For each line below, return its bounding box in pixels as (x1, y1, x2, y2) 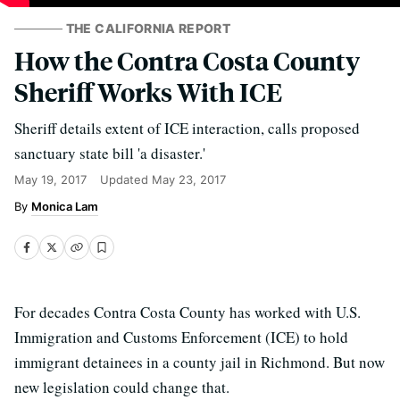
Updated (100, 172, 152, 187)
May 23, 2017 (152, 172, 226, 187)
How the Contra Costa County (14, 44, 360, 77)
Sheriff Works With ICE (14, 75, 282, 108)
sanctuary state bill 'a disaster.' (14, 143, 205, 163)
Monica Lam (31, 199, 98, 213)
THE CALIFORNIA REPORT (65, 21, 231, 36)
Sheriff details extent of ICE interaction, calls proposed (14, 118, 360, 138)
